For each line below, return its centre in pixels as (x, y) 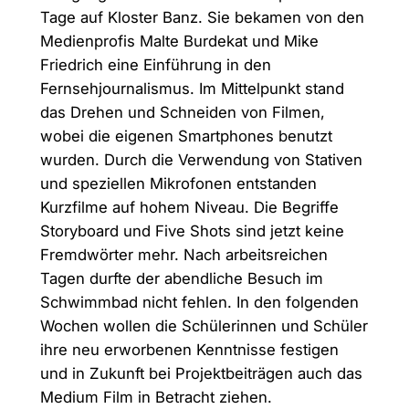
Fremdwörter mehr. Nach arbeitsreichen (184, 254)
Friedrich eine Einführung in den (155, 64)
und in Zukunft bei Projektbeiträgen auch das (201, 373)
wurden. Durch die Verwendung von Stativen (201, 159)
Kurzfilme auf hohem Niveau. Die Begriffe (189, 207)
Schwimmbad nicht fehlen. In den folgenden (199, 302)
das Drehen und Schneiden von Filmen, (182, 112)
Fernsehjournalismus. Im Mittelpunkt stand (192, 88)
